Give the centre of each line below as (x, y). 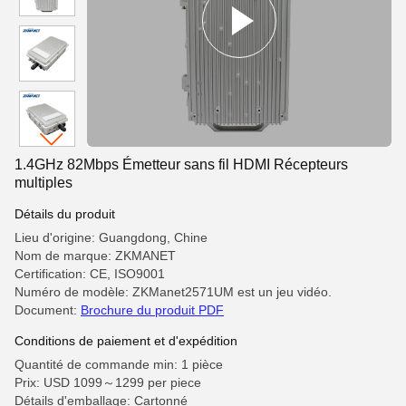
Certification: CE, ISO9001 (90, 274)
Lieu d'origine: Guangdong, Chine (111, 237)
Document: (48, 310)
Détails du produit (65, 214)
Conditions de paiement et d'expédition (126, 341)
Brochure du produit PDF (152, 310)
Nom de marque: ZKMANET (95, 256)
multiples (43, 183)
